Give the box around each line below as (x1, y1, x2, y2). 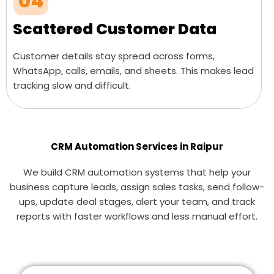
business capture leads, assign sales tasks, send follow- (10, 180, 264, 193)
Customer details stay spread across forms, (13, 50, 215, 62)
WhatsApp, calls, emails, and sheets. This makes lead (13, 64, 254, 77)
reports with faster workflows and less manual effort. (17, 210, 257, 223)
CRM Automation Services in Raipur (51, 140, 223, 153)
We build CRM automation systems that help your (23, 166, 251, 179)
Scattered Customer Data (13, 18, 217, 40)
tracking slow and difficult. (13, 79, 131, 92)
